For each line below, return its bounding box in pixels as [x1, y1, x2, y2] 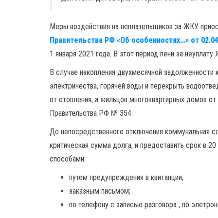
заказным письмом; [69, 186, 130, 196]
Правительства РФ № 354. [50, 109, 133, 118]
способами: [50, 154, 86, 163]
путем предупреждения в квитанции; [69, 173, 183, 182]
